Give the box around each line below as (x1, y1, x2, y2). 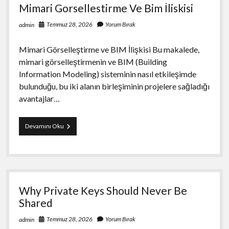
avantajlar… (18, 93, 60, 103)
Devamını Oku (25, 122, 64, 130)
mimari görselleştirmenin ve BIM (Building (18, 56, 167, 66)
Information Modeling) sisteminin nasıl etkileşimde (18, 68, 196, 79)
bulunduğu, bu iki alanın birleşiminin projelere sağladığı (18, 81, 210, 91)
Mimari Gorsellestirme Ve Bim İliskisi (18, 1, 193, 14)
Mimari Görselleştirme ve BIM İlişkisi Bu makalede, (18, 44, 199, 54)
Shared (18, 196, 53, 209)
